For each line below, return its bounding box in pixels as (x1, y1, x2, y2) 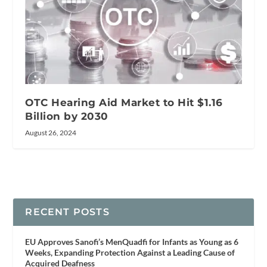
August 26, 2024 (25, 128, 77, 137)
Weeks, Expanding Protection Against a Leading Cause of (25, 247, 235, 257)
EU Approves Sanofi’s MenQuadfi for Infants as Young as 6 (25, 236, 239, 247)
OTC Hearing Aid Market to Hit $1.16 (25, 96, 223, 108)
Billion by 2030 (25, 110, 108, 122)
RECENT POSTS (25, 206, 110, 218)
